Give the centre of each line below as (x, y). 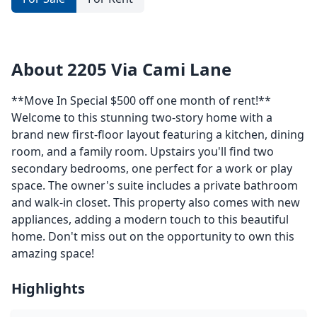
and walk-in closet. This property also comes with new (156, 202)
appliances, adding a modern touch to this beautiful (150, 219)
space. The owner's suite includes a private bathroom (155, 185)
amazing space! (53, 253)
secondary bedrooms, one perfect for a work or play (152, 168)
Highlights (48, 288)
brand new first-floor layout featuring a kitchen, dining (158, 134)
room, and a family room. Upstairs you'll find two (143, 151)
